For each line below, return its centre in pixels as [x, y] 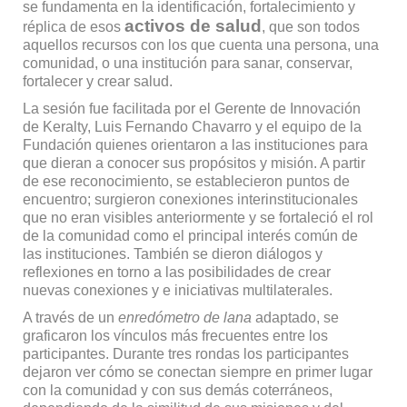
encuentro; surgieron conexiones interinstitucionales [190, 199]
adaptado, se [295, 317]
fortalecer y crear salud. [97, 81]
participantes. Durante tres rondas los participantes [185, 353]
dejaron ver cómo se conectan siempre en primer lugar [197, 372]
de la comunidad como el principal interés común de [190, 235]
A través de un [70, 317]
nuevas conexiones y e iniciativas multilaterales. [177, 290]
